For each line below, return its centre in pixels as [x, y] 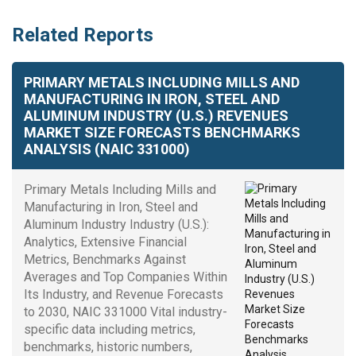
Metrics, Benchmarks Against [105, 259]
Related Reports [83, 35]
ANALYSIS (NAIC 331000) [107, 149]
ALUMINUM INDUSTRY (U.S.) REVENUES [156, 115]
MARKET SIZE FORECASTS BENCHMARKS [162, 132]
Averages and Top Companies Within [126, 277]
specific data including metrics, [110, 329]
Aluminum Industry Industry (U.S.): [116, 224]
